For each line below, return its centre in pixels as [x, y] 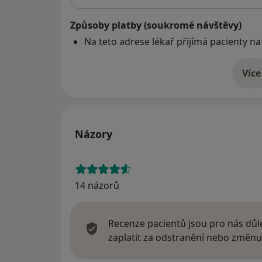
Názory [94, 134]
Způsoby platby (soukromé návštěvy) [156, 25]
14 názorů [97, 186]
